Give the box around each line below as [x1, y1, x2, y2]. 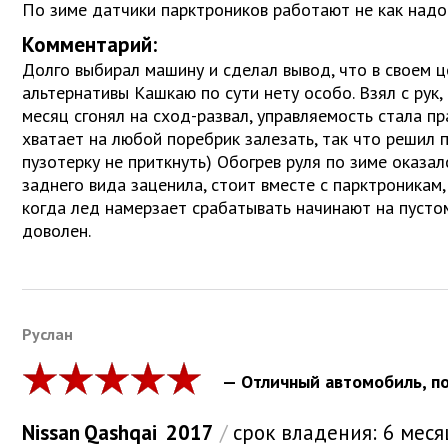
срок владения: [227, 418, 383, 446]
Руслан [22, 323, 73, 344]
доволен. [22, 219, 91, 243]
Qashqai [84, 418, 157, 446]
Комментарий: [22, 31, 157, 59]
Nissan [22, 418, 80, 446]
